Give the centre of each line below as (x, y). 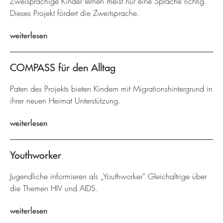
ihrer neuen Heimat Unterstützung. (65, 101)
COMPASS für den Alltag (63, 67)
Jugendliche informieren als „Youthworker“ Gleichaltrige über (108, 176)
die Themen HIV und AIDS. (54, 188)
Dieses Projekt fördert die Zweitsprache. (75, 13)
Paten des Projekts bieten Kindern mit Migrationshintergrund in (111, 89)
